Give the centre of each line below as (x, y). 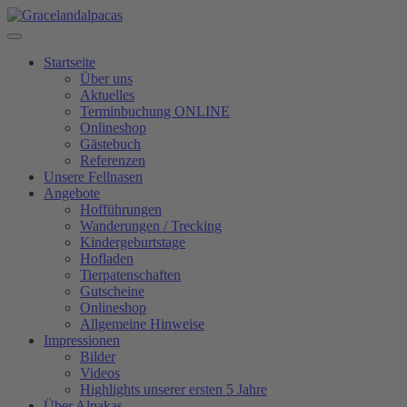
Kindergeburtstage (133, 242)
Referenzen (113, 160)
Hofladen (107, 258)
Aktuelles (107, 95)
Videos (100, 373)
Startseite (69, 62)
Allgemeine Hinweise (142, 324)
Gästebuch (110, 144)
